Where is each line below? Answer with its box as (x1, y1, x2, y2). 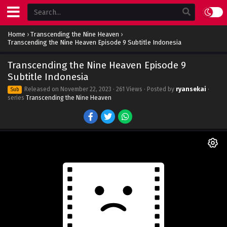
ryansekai (176, 86, 206, 93)
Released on (23, 86, 60, 93)
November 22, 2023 (60, 86, 111, 93)
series (8, 94, 26, 101)
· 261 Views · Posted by (111, 86, 176, 93)
